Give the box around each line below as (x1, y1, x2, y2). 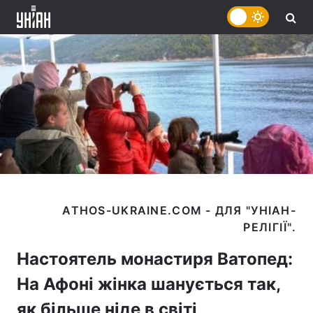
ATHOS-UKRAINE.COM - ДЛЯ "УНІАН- (62, 203, 296, 217)
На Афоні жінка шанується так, (17, 274, 280, 294)
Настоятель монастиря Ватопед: (17, 249, 293, 269)
